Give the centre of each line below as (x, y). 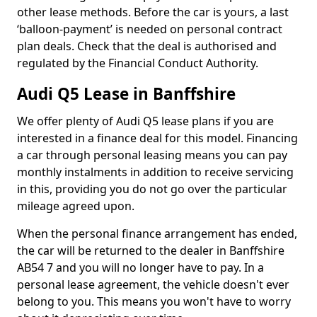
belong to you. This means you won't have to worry (154, 301)
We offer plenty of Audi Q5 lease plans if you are (145, 121)
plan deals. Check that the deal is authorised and (147, 46)
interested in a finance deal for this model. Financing (157, 138)
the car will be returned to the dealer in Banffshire (151, 250)
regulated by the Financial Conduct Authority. (138, 63)
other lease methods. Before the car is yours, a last (153, 12)
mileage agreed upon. (76, 206)
